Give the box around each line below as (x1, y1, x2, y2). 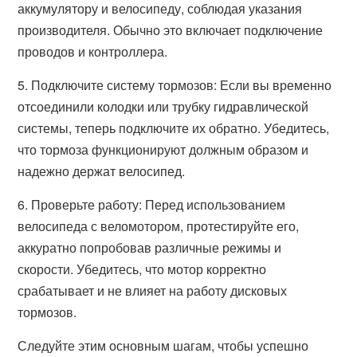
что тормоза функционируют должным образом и (18, 140, 309, 159)
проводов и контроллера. (18, 42, 168, 61)
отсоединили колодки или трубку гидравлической (18, 97, 309, 116)
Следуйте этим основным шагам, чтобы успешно (18, 336, 309, 355)
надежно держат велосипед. (18, 162, 186, 180)
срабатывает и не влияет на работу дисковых (18, 281, 288, 300)
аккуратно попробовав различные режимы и (18, 238, 282, 257)
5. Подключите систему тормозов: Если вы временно (18, 76, 332, 94)
